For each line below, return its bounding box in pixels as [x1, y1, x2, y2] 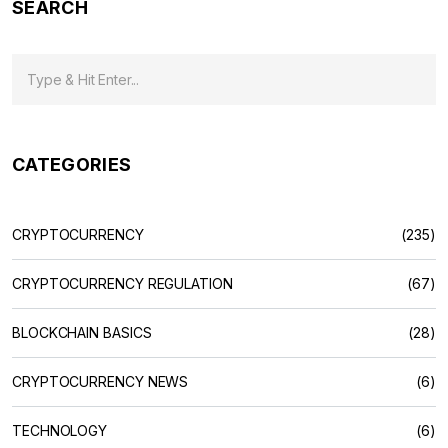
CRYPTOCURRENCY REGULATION [12, 274, 233, 292]
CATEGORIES [12, 153, 132, 175]
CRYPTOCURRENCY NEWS [12, 372, 189, 390]
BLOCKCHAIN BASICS [12, 323, 152, 341]
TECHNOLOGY [12, 421, 108, 439]
